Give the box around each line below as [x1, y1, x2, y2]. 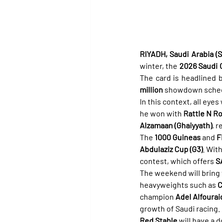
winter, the [140, 60, 179, 70]
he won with [140, 108, 183, 118]
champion [140, 191, 175, 201]
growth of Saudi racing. [140, 203, 220, 213]
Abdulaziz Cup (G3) [140, 144, 203, 154]
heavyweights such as [140, 179, 218, 189]
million [140, 84, 163, 94]
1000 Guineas [155, 132, 201, 142]
